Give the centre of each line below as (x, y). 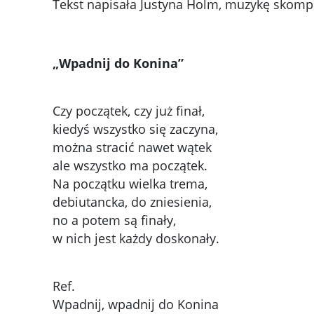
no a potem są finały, (114, 220)
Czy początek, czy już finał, (128, 111)
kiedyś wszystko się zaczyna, (135, 129)
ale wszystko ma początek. (130, 166)
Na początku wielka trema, (130, 184)
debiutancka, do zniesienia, (132, 202)
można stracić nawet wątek (132, 148)
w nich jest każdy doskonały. (136, 239)
